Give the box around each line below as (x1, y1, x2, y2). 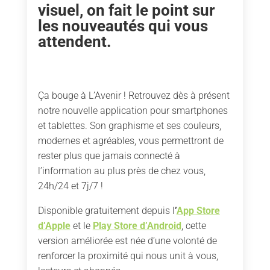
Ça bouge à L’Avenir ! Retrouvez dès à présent (37, 89, 230, 101)
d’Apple (37, 219, 71, 231)
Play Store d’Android (92, 219, 181, 231)
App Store (176, 204, 220, 216)
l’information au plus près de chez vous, (37, 165, 206, 177)
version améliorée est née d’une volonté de (37, 234, 217, 246)
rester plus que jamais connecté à (37, 149, 180, 162)
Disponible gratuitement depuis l (37, 204, 175, 216)
